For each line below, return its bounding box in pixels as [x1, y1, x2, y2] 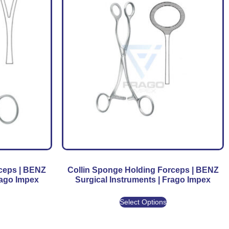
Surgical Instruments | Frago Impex [75, 175, 211, 184]
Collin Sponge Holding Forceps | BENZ [67, 165, 219, 174]
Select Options [119, 197, 167, 206]
